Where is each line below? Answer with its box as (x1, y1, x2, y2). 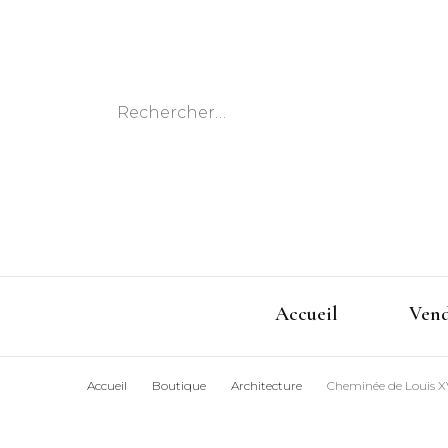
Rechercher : (116, 102, 221, 121)
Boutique (152, 378, 206, 393)
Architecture (231, 378, 305, 393)
